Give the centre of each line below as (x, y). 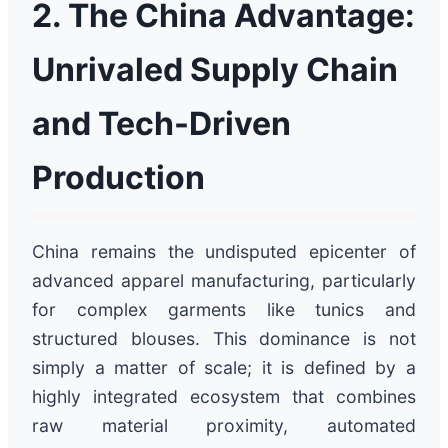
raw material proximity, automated (224, 425)
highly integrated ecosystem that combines (224, 396)
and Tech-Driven (161, 123)
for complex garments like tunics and (224, 309)
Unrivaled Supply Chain (215, 69)
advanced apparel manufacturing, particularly (224, 280)
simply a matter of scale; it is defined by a (224, 367)
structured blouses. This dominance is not (224, 338)
